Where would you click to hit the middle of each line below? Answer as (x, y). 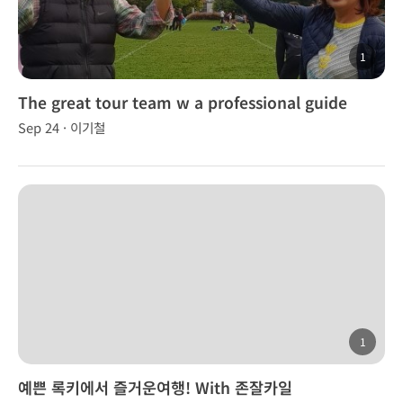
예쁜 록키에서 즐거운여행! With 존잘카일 (155, 387)
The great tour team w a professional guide (183, 102)
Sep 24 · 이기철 (62, 127)
